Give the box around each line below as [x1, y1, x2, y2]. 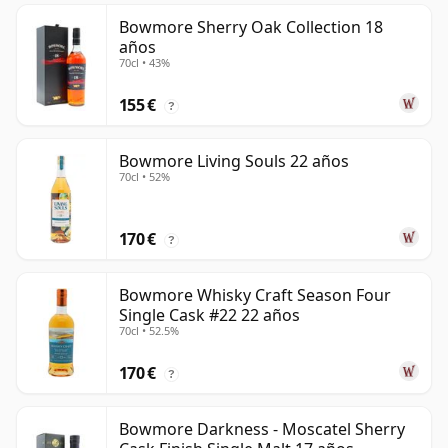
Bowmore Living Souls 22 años [119, 150, 349, 173]
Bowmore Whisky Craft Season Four [119, 284, 391, 307]
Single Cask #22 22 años [119, 304, 300, 327]
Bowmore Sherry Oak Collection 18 [119, 16, 383, 39]
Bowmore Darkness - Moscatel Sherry [119, 418, 405, 441]
